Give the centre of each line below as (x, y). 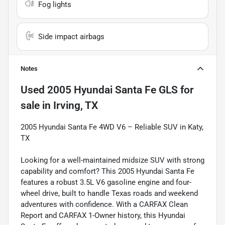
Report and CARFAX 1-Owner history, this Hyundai (103, 215)
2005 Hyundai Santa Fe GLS (113, 90)
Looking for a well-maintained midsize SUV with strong (113, 160)
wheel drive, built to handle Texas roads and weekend (109, 193)
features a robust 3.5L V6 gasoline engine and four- (106, 182)
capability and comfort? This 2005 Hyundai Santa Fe (107, 171)
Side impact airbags (71, 36)
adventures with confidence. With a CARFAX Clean (104, 204)
